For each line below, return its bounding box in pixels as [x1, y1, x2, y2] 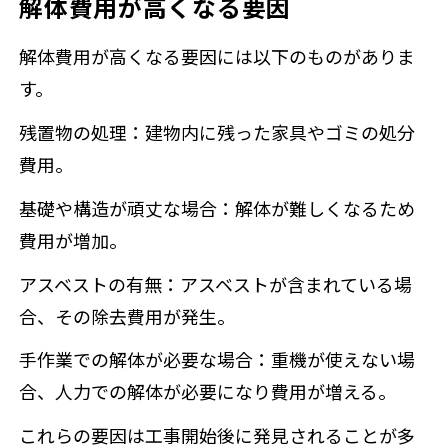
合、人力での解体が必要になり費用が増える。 [19, 378, 397, 405]
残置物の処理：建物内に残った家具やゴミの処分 [19, 118, 416, 145]
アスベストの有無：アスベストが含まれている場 [19, 270, 413, 297]
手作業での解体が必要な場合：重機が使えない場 [19, 346, 416, 373]
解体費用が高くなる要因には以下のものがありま [19, 42, 416, 69]
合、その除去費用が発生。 [19, 302, 236, 329]
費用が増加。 [19, 226, 128, 253]
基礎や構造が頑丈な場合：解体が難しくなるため [19, 194, 416, 221]
